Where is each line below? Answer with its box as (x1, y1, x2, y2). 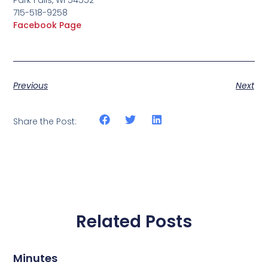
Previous (13, 80, 48, 92)
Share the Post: (13, 115, 77, 128)
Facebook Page (13, 19, 82, 31)
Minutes (13, 251, 58, 266)
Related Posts (76, 210, 192, 234)
